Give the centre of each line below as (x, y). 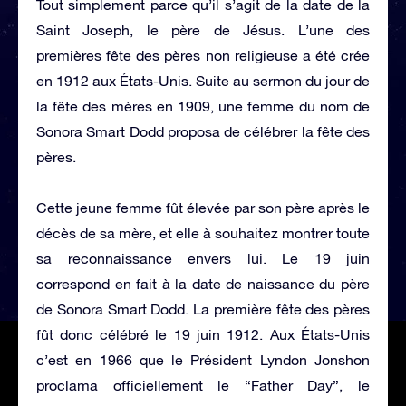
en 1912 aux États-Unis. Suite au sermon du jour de (203, 80)
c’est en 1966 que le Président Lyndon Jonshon (203, 359)
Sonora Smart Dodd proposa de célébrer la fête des (203, 131)
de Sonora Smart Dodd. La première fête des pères (203, 309)
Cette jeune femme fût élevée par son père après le (203, 207)
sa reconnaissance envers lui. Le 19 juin (203, 258)
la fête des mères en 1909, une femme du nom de (203, 106)
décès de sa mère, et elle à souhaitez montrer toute (203, 232)
